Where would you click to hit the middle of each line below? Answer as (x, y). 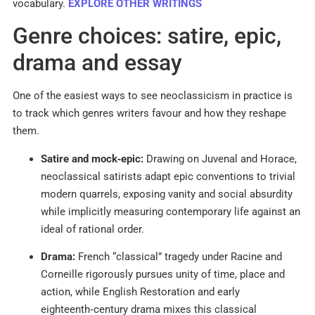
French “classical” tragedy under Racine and (179, 257)
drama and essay (97, 63)
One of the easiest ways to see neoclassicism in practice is (153, 96)
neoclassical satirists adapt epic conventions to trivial (168, 176)
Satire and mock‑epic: (92, 159)
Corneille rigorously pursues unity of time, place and (163, 275)
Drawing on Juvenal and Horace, (220, 159)
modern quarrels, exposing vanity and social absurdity (167, 194)
